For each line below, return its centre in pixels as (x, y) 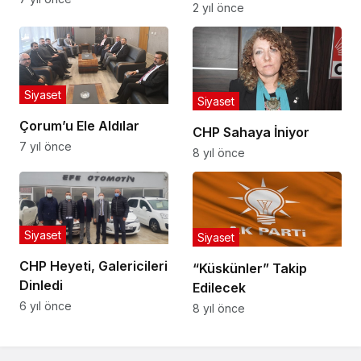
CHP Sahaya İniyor (251, 133)
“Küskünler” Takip (250, 269)
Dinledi (41, 286)
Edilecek (219, 288)
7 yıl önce (46, 147)
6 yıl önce (46, 306)
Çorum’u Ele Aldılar (79, 126)
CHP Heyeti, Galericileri (93, 266)
